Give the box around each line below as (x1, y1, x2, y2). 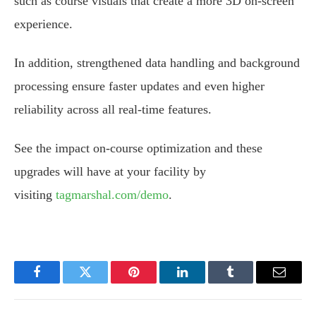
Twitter (84, 276, 121, 289)
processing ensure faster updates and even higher (14, 78, 265, 93)
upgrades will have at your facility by (14, 164, 206, 179)
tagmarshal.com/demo (56, 188, 169, 202)
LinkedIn (181, 276, 228, 289)
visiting (14, 188, 56, 202)
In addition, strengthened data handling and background (14, 55, 300, 70)
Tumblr (229, 276, 267, 289)
